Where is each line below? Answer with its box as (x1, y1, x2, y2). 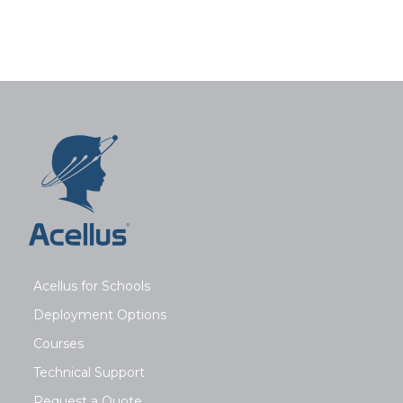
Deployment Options (32, 306, 166, 323)
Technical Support (32, 363, 145, 381)
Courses (32, 335, 84, 352)
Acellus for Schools (32, 277, 150, 294)
